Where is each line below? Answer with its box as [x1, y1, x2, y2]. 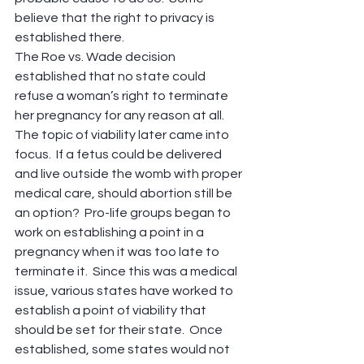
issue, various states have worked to [15, 284, 236, 297]
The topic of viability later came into [15, 128, 232, 141]
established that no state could [15, 69, 208, 83]
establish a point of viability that [15, 303, 209, 317]
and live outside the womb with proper [15, 167, 245, 180]
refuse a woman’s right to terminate [15, 89, 231, 102]
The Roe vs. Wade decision [15, 50, 178, 63]
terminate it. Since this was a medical [15, 264, 240, 278]
